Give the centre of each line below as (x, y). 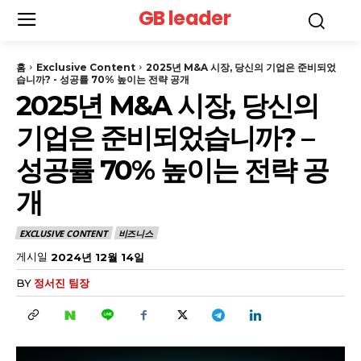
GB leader (185, 19)
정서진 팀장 (62, 283)
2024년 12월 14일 (98, 257)
